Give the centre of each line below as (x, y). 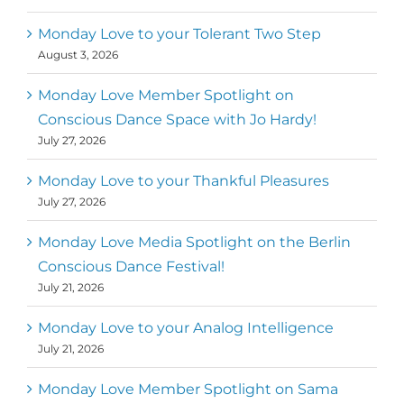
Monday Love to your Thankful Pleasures (184, 181)
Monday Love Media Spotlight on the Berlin (194, 243)
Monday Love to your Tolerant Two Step (179, 34)
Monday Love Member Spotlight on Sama (188, 390)
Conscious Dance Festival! (131, 267)
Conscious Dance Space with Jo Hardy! (177, 120)
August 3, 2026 (78, 55)
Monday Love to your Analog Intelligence (186, 328)
